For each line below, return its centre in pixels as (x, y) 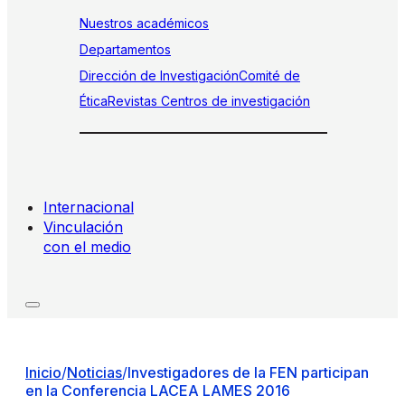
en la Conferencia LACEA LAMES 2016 (158, 390)
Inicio (43, 372)
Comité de (269, 75)
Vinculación (83, 226)
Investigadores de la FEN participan (248, 372)
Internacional (89, 207)
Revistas (134, 100)
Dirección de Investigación (159, 75)
